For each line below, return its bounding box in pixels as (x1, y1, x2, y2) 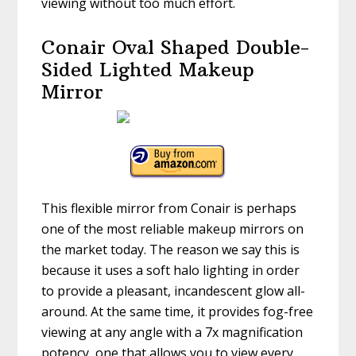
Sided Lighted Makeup (41, 57, 255, 82)
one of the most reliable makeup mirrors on (41, 220, 304, 238)
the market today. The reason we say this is (41, 241, 300, 259)
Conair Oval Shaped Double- (41, 35, 310, 60)
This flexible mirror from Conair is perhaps (41, 199, 297, 218)
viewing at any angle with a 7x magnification (41, 323, 304, 342)
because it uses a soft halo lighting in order (41, 261, 300, 280)
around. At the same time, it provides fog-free (41, 303, 314, 321)
